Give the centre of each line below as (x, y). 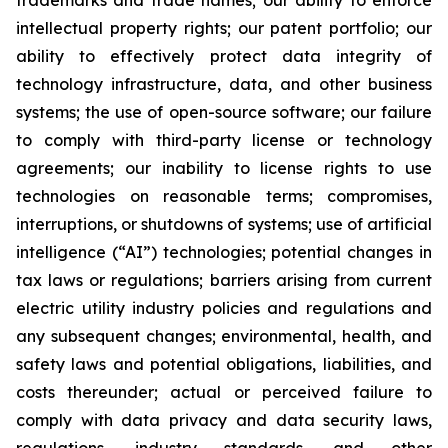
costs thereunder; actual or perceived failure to (224, 392)
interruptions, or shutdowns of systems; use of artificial (224, 224)
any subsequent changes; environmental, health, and (224, 336)
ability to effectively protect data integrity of (224, 56)
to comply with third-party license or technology (224, 140)
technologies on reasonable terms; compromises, (224, 196)
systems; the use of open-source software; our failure (224, 112)
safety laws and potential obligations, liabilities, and (224, 364)
